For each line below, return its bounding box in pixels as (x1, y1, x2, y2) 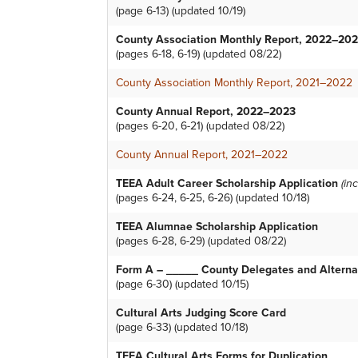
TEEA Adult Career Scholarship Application (116, 177, 341, 191)
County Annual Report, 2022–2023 (116, 105, 296, 119)
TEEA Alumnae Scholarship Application (116, 220, 318, 234)
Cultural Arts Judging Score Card (116, 306, 286, 320)
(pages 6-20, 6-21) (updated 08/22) (116, 119, 284, 133)
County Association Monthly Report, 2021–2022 (116, 76, 352, 90)
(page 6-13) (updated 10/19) (116, 4, 245, 18)
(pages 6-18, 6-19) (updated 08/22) (116, 47, 281, 62)
